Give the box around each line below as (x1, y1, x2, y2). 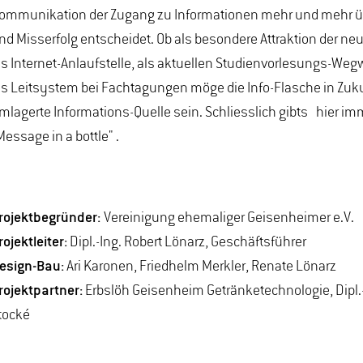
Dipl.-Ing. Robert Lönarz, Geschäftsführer (67, 234, 315, 250)
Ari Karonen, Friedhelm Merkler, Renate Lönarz (64, 258, 337, 275)
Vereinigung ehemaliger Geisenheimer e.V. (104, 210, 355, 226)
